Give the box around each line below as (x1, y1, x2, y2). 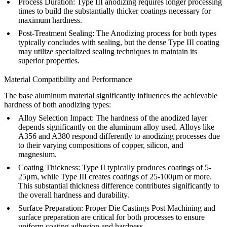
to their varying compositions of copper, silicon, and (18, 141, 183, 150)
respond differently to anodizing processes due (70, 132, 220, 141)
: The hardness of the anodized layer (92, 113, 207, 123)
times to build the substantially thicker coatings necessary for (18, 7, 211, 16)
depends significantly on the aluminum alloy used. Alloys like (18, 123, 214, 132)
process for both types (144, 29, 216, 38)
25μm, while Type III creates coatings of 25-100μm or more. (18, 172, 212, 181)
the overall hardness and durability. (18, 191, 129, 200)
